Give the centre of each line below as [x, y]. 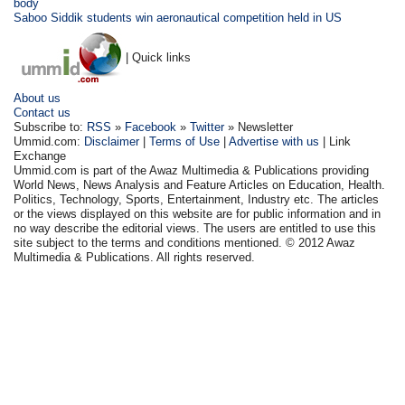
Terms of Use [185, 141]
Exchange [40, 156]
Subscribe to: [51, 127]
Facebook [151, 127]
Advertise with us [274, 141]
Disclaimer [112, 141]
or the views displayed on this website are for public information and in [198, 214]
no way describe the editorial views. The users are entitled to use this [195, 228]
